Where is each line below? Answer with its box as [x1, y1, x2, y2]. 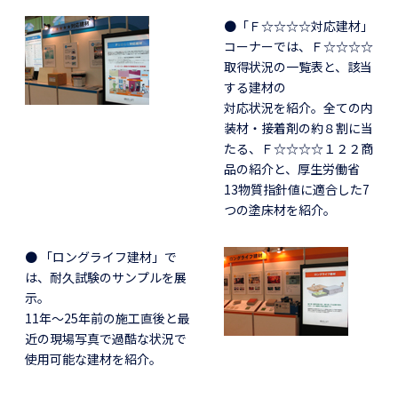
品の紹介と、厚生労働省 [223, 159, 360, 178]
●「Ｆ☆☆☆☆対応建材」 [223, 16, 373, 35]
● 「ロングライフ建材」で [25, 247, 177, 266]
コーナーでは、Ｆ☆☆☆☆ [223, 36, 373, 55]
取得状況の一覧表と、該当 [223, 57, 372, 76]
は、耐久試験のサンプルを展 [25, 267, 187, 286]
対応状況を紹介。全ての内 [223, 98, 373, 116]
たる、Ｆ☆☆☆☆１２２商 [223, 139, 373, 157]
